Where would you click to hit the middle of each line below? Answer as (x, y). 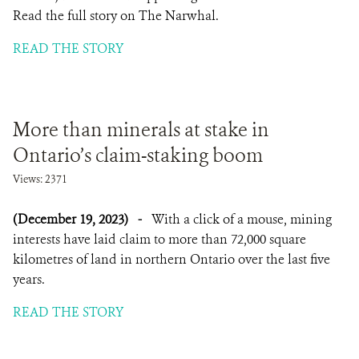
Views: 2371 (40, 179)
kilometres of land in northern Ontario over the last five (171, 259)
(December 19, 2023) (72, 219)
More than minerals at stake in (141, 130)
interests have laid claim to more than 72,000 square (159, 239)
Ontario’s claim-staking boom (138, 155)
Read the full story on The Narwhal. (116, 16)
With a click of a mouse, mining (242, 219)
